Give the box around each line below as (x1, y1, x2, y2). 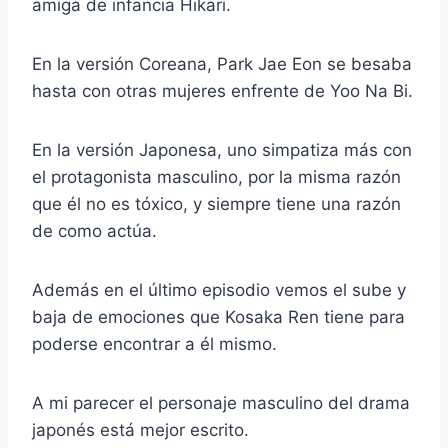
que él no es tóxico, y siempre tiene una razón (32, 193, 401, 214)
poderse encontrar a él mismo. (32, 333, 277, 354)
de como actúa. (32, 220, 157, 241)
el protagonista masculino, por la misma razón (32, 166, 401, 187)
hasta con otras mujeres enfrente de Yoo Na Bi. (32, 80, 413, 101)
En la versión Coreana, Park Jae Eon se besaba (32, 53, 412, 74)
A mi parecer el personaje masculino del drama (32, 392, 410, 413)
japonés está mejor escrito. (32, 419, 249, 440)
